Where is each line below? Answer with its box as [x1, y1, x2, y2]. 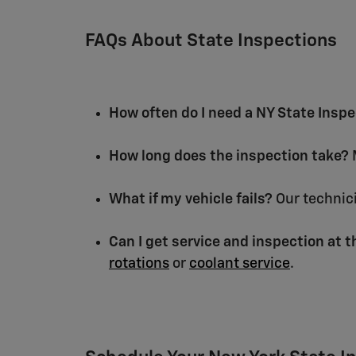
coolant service [189, 257, 290, 271]
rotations [109, 257, 169, 271]
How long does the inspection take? [109, 149, 349, 164]
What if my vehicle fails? [109, 192, 273, 207]
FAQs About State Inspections [85, 31, 337, 50]
